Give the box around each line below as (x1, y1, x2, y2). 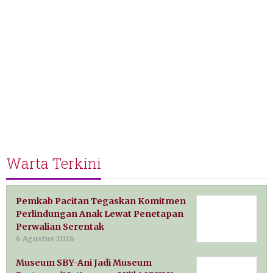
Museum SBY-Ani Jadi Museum (16, 257, 152, 268)
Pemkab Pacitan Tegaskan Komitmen (16, 195, 186, 207)
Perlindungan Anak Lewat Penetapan (16, 208, 183, 219)
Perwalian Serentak (16, 221, 104, 232)
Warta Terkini (6, 153, 101, 173)
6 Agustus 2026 (16, 233, 74, 243)
